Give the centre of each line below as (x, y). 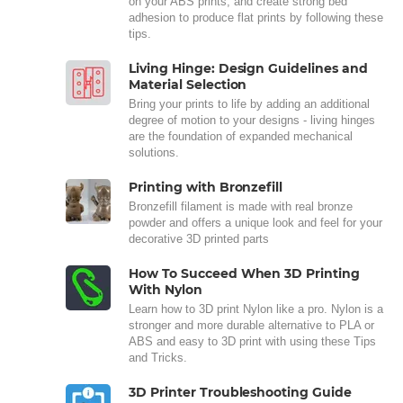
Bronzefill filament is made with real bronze (241, 206)
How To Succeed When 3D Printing (245, 273)
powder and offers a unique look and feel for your (255, 222)
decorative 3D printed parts (199, 238)
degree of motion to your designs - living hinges (252, 120)
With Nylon (166, 289)
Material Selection (188, 84)
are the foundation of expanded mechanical (241, 136)
